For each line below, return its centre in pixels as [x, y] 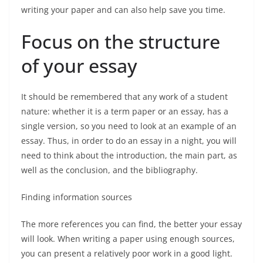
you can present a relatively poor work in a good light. [127, 253]
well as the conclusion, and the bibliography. [111, 170]
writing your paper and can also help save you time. [124, 10]
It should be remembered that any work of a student [124, 97]
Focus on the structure [121, 41]
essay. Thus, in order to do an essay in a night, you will [129, 141]
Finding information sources [78, 197]
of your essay [82, 65]
